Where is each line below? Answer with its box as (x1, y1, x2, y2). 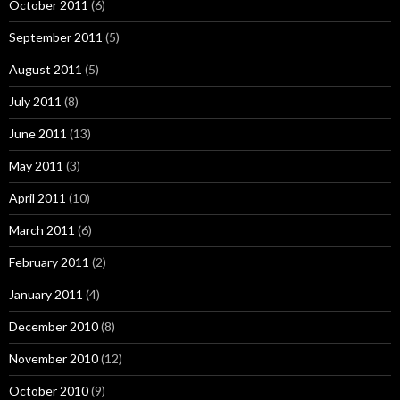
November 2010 (9, 351, 98, 366)
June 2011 (9, 126, 67, 141)
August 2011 (9, 62, 82, 77)
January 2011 (9, 287, 83, 302)
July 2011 (9, 94, 62, 109)
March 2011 (9, 222, 75, 237)
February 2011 (9, 254, 89, 270)
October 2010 (9, 383, 88, 398)
